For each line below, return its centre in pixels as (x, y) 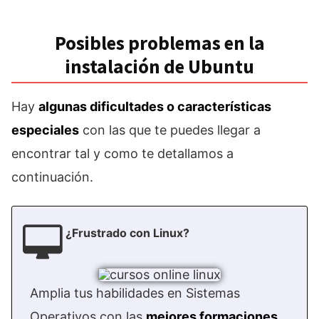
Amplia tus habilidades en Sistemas (135, 293)
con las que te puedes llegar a (170, 130)
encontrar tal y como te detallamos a (122, 154)
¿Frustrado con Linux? (127, 233)
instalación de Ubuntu (159, 67)
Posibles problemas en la (159, 43)
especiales (45, 130)
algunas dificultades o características (155, 107)
